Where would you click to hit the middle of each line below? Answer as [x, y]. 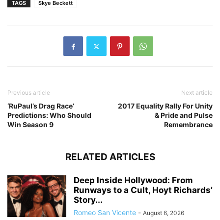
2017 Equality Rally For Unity [165, 106]
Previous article [29, 93]
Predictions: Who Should [49, 115]
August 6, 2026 [164, 213]
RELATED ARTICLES [110, 157]
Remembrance [188, 125]
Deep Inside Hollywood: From [133, 180]
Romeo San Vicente [105, 213]
